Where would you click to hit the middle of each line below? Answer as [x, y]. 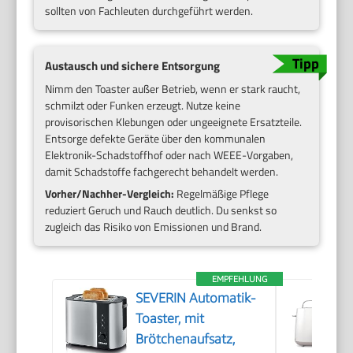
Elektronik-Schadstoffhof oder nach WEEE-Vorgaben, [169, 155]
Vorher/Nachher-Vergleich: [110, 194]
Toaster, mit [170, 319]
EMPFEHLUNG [240, 279]
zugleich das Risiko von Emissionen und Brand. [154, 227]
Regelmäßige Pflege [222, 194]
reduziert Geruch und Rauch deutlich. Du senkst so [161, 210]
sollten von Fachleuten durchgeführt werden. [149, 11]
